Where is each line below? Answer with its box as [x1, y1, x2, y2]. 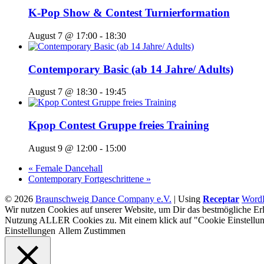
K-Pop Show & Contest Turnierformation [28, 6, 230, 19]
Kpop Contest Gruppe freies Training [28, 119, 209, 132]
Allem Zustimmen [58, 225, 126, 236]
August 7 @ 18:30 [28, 87, 97, 97]
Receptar [203, 193, 239, 204]
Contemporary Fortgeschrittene [28, 173, 146, 184]
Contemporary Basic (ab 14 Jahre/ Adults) [28, 62, 233, 75]
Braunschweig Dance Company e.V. [35, 193, 171, 204]
